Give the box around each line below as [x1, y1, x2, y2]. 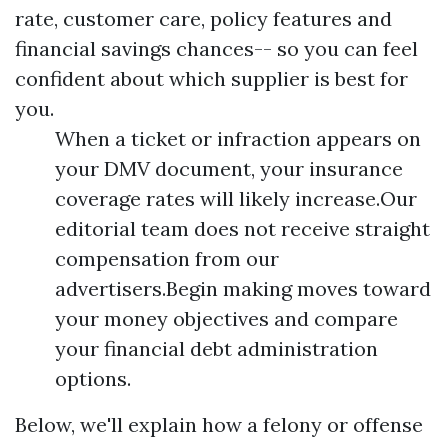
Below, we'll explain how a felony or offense [15, 412, 423, 437]
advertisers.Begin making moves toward [55, 276, 431, 301]
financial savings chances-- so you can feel [15, 36, 418, 61]
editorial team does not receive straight [55, 216, 430, 241]
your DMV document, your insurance [55, 156, 403, 181]
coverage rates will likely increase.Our [55, 186, 417, 211]
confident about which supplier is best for [15, 66, 408, 91]
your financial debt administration [55, 336, 378, 361]
